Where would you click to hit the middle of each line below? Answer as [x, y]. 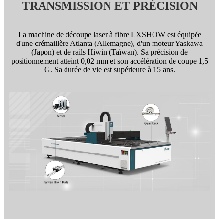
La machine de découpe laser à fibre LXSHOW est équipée [109, 34]
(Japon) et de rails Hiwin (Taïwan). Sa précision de [109, 52]
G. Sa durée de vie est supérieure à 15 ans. [109, 69]
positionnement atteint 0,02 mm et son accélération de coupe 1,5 [109, 61]
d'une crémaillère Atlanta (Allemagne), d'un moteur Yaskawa [109, 43]
